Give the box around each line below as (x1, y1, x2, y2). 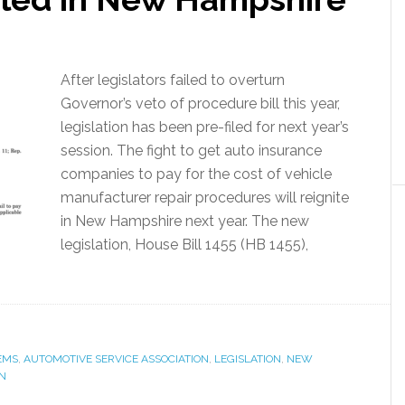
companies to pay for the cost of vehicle (61, 165, 332, 183)
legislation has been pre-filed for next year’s (61, 118, 349, 136)
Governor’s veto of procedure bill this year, (61, 95, 340, 112)
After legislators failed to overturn (61, 71, 285, 89)
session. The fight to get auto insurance (61, 142, 322, 159)
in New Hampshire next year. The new (61, 212, 309, 230)
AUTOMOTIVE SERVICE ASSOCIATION (24, 353, 209, 365)
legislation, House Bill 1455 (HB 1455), (61, 236, 308, 253)
